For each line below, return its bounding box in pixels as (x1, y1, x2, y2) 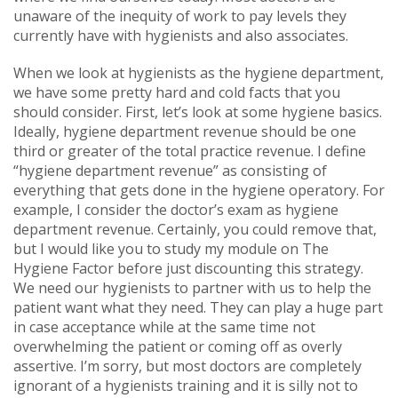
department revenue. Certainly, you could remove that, (13, 219, 377, 239)
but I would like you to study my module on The (13, 238, 329, 259)
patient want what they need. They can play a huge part (13, 297, 383, 317)
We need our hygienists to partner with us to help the (13, 277, 371, 298)
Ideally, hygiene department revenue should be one (13, 121, 356, 141)
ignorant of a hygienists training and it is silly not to (13, 375, 358, 395)
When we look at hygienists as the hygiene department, (13, 62, 384, 83)
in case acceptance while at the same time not (13, 316, 315, 337)
